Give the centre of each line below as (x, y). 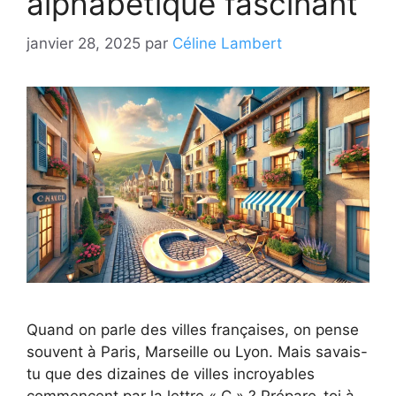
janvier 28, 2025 (84, 43)
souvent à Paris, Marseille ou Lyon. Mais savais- (197, 351)
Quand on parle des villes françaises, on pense (193, 329)
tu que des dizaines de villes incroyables (171, 373)
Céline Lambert (227, 43)
